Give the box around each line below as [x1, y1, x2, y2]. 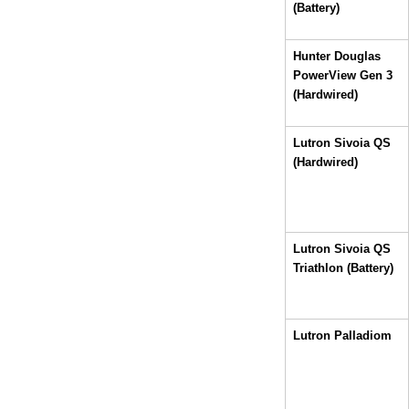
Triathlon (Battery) [293, 260, 393, 275]
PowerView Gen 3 [293, 68, 393, 82]
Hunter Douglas [293, 48, 381, 63]
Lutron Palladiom [293, 328, 392, 342]
